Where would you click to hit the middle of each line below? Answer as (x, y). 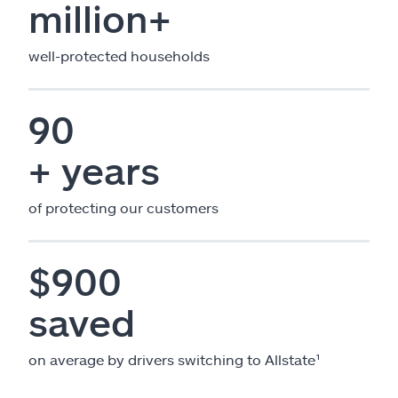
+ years (94, 169)
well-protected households (119, 55)
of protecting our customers (123, 207)
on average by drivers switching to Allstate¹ (175, 359)
